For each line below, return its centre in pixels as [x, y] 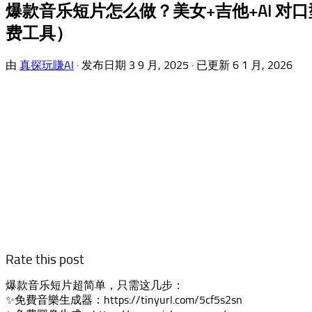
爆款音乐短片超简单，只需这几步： [95, 285]
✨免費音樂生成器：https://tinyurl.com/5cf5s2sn [124, 299]
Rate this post [45, 259]
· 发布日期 [103, 65]
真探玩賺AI [47, 65]
